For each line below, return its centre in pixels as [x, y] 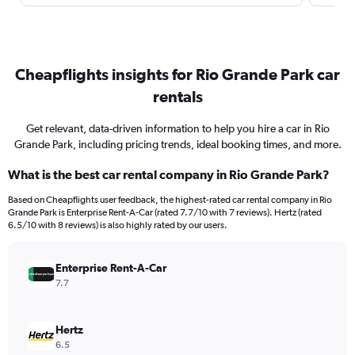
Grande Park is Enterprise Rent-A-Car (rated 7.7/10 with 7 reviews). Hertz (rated [165, 212]
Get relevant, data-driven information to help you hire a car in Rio [177, 128]
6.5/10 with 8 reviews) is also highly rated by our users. [118, 225]
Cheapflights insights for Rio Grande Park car [177, 74]
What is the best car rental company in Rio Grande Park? [169, 174]
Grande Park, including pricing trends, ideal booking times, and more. [177, 144]
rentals [177, 96]
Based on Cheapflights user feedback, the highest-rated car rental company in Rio [170, 200]
